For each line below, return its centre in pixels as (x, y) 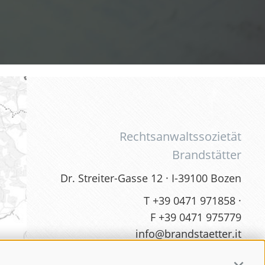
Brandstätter (206, 154)
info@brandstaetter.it (188, 233)
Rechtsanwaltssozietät (180, 136)
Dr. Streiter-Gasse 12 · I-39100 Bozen (151, 178)
